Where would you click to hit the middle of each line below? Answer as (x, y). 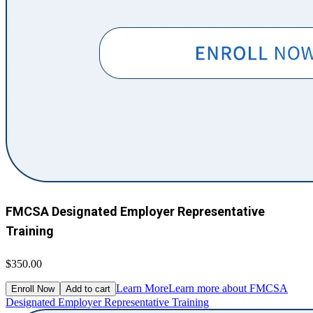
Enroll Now (33, 289)
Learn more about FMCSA (228, 289)
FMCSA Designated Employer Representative (135, 212)
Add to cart (88, 289)
